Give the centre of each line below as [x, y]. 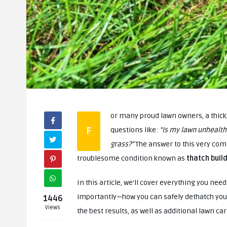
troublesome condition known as [132, 158]
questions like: [135, 130]
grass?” [122, 144]
